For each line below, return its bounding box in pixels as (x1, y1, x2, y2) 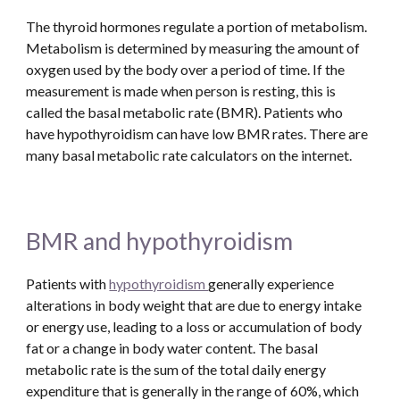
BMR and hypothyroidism (26, 227, 294, 255)
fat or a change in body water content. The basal (26, 339, 319, 356)
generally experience (208, 275, 335, 292)
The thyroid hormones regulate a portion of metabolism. (26, 18, 368, 35)
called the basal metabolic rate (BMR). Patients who (26, 104, 344, 121)
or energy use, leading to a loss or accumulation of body (26, 318, 362, 335)
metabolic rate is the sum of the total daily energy (26, 361, 327, 378)
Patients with (26, 275, 110, 292)
